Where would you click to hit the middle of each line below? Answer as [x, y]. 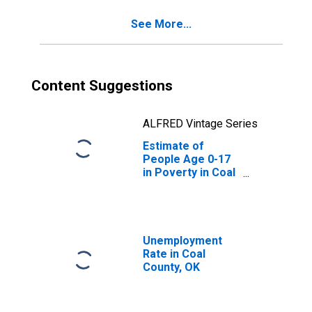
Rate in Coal [174, 254]
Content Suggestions [102, 86]
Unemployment [182, 241]
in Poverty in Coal [189, 172]
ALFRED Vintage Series [200, 124]
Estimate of [173, 146]
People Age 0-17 [187, 159]
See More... [161, 24]
